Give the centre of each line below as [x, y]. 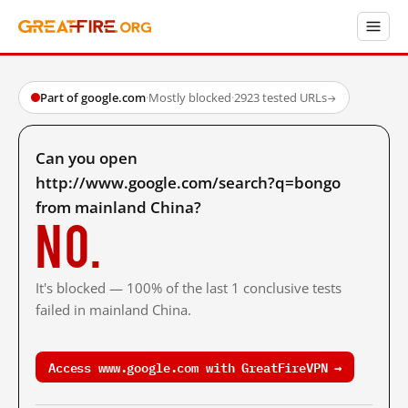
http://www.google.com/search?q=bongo [188, 183]
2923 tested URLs [280, 97]
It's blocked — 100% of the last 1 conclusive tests [189, 288]
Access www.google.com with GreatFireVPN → [195, 367]
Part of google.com [93, 97]
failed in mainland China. [113, 310]
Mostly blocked [190, 97]
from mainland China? [118, 207]
